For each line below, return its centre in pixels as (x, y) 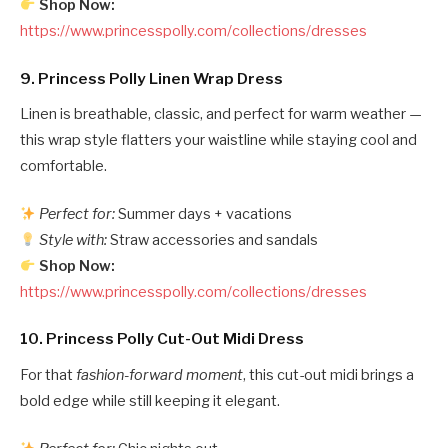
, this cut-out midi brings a (328, 374)
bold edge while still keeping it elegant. (150, 400)
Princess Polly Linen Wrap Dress (160, 78)
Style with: (73, 240)
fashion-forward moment (159, 374)
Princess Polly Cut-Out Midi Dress (175, 339)
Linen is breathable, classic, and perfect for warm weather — (221, 114)
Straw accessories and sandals (213, 240)
